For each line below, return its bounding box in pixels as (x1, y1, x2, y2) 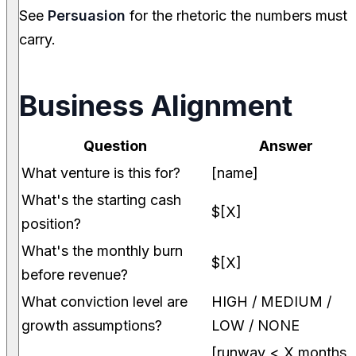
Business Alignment (19, 88, 292, 124)
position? (21, 215, 81, 233)
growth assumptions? (21, 317, 162, 335)
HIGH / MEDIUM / (211, 293, 331, 311)
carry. (19, 31, 56, 48)
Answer (258, 137, 313, 155)
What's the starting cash (21, 192, 181, 209)
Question (83, 137, 147, 155)
